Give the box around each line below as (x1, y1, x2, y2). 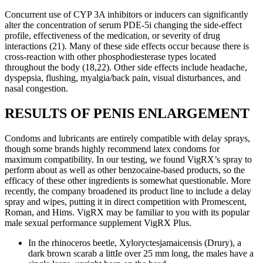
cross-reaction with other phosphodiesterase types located (5, 51, 216, 62)
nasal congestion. (5, 83, 68, 93)
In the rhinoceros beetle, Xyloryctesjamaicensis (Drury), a (28, 237, 241, 248)
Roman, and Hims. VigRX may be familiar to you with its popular (5, 207, 249, 217)
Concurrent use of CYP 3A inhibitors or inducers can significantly (5, 9, 248, 19)
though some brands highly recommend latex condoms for (5, 143, 220, 154)
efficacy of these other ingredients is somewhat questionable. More (5, 175, 251, 186)
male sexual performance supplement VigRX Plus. (5, 217, 191, 228)
